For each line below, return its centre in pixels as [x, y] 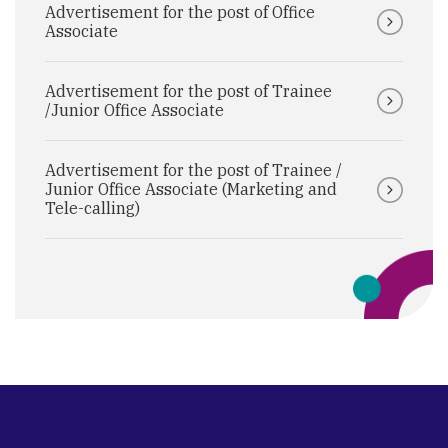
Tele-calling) [92, 208]
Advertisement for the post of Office [180, 12]
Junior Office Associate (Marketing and [191, 189]
